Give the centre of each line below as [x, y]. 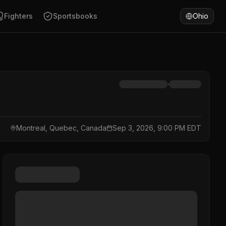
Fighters [19, 16]
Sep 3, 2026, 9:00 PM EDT [157, 128]
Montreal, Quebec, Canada [61, 128]
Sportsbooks [75, 16]
